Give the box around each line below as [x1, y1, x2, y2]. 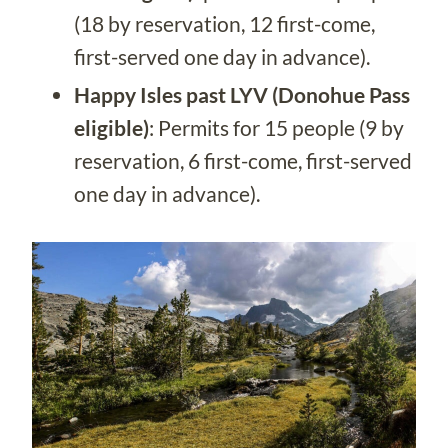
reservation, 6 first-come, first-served [74, 148, 412, 174]
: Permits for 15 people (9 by [149, 115, 404, 141]
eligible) [74, 115, 149, 141]
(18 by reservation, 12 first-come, [74, 10, 375, 36]
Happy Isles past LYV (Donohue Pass [74, 82, 410, 108]
